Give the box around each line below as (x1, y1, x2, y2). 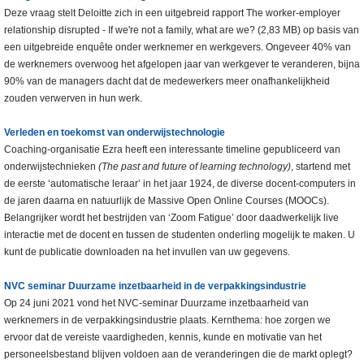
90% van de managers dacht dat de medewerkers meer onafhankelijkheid (4, 76, 330, 88)
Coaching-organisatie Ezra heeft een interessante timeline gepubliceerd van (4, 144, 340, 156)
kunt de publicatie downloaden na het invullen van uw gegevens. (4, 246, 290, 258)
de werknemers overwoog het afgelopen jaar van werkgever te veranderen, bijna (4, 58, 360, 71)
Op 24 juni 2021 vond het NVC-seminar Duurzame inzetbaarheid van (4, 297, 309, 310)
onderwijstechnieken (4, 161, 98, 173)
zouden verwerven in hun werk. (4, 93, 142, 105)
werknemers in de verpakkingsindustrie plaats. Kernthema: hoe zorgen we (4, 314, 331, 327)
